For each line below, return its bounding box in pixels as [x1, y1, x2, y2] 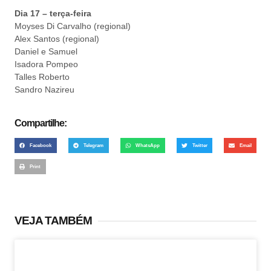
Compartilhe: [15, 117, 67, 128]
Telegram [83, 142, 104, 148]
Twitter [192, 142, 207, 148]
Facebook [30, 142, 52, 148]
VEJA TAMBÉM [15, 214, 92, 227]
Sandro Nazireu [15, 85, 74, 95]
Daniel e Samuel [15, 47, 77, 57]
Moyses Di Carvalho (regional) [15, 21, 131, 31]
